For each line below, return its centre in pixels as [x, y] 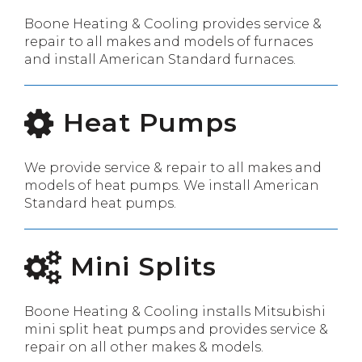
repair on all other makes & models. [144, 347]
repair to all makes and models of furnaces [168, 41]
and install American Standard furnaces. [160, 59]
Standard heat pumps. [100, 203]
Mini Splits [139, 266]
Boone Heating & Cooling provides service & [173, 23]
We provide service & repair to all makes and [173, 167]
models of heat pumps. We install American [172, 185]
